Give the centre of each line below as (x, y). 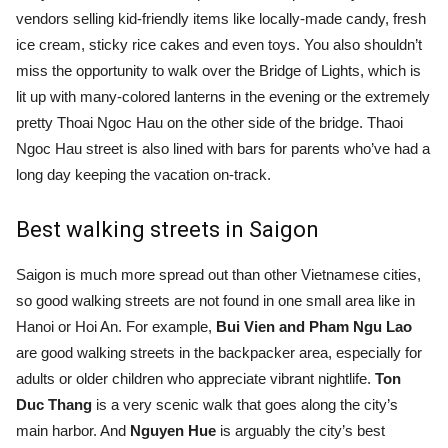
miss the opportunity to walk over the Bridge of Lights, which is (218, 70)
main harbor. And (73, 430)
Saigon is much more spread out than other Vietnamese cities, (218, 274)
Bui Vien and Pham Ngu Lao (314, 326)
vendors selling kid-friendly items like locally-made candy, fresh (221, 18)
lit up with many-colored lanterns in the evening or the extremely (223, 96)
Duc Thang (54, 404)
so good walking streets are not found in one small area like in (215, 300)
